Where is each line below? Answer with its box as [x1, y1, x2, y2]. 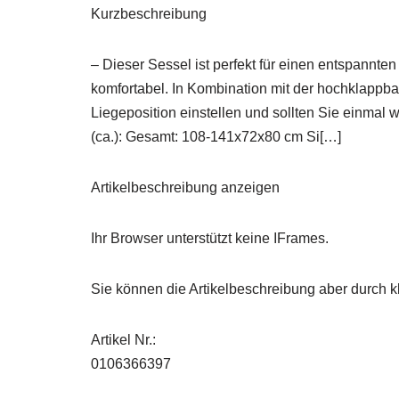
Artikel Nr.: [91, 332, 156, 348]
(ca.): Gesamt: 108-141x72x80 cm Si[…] [91, 129, 341, 145]
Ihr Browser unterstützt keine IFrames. [91, 231, 329, 247]
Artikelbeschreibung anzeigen [91, 180, 280, 196]
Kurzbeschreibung [91, 6, 207, 22]
